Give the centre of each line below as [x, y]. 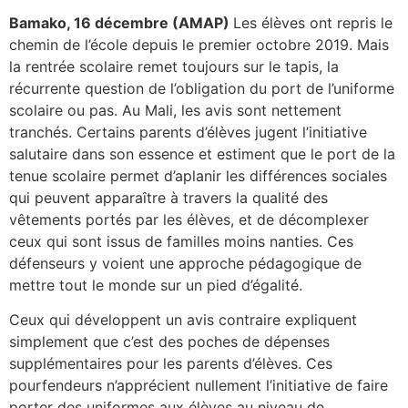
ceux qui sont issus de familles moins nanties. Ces [181, 241]
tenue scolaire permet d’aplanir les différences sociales [198, 175]
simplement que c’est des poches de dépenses [169, 342]
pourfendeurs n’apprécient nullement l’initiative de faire [199, 386]
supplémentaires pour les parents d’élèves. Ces [171, 364]
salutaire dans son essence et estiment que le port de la [202, 153]
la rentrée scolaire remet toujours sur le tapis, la [174, 66]
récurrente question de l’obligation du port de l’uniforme [202, 88]
